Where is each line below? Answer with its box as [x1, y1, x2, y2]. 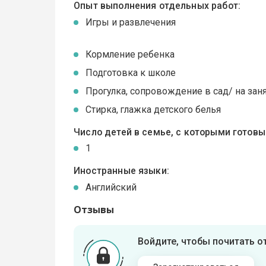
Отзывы [74, 202, 115, 216]
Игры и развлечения [85, 16, 176, 28]
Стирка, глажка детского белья [85, 103, 221, 115]
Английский [85, 181, 137, 193]
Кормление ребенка [85, 48, 175, 60]
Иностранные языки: [74, 165, 169, 177]
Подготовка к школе [85, 66, 176, 78]
